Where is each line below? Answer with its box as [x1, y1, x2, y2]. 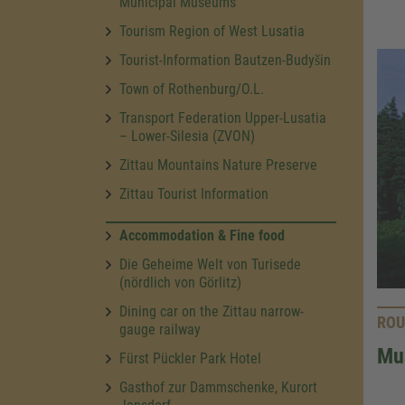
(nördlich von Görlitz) [119, 274, 241, 291]
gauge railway [119, 321, 201, 338]
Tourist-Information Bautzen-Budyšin [119, 52, 331, 69]
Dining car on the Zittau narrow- [119, 303, 304, 320]
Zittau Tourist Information [119, 185, 268, 202]
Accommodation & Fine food [119, 227, 285, 244]
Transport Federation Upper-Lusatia [119, 109, 326, 127]
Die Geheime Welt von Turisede [119, 256, 301, 273]
